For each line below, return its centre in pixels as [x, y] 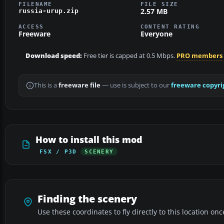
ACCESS [31, 27]
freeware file [79, 85]
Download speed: [54, 56]
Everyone [156, 34]
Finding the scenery [87, 199]
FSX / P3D [58, 152]
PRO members [199, 56]
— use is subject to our [136, 85]
